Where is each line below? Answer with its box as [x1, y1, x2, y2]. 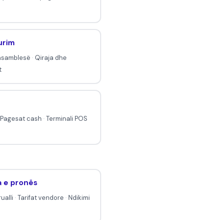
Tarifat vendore [17, 193, 64, 202]
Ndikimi [68, 193, 90, 202]
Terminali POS [46, 114, 87, 123]
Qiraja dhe [34, 54, 67, 62]
